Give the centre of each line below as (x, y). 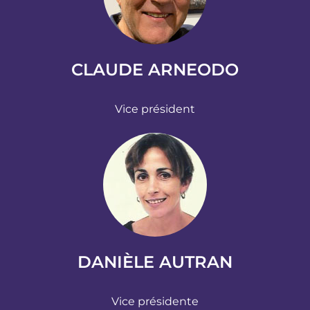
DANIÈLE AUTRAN (155, 262)
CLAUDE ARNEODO (155, 69)
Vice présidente (155, 301)
